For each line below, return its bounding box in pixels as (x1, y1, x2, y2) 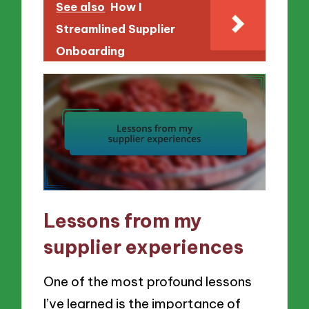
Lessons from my (43, 208, 202, 232)
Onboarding (56, 43, 126, 58)
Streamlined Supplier (56, 21, 176, 36)
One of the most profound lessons (43, 273, 252, 290)
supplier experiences (43, 234, 244, 259)
